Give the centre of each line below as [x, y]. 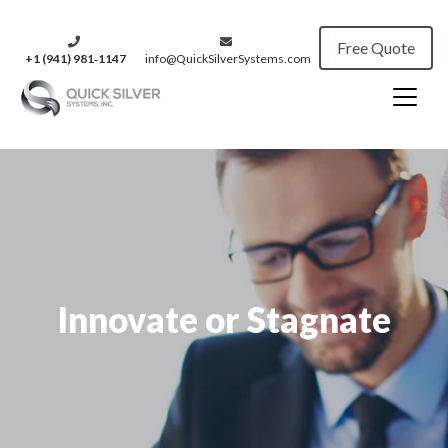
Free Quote [376, 47]
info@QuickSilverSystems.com [227, 58]
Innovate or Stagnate [224, 318]
